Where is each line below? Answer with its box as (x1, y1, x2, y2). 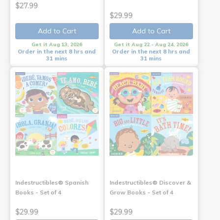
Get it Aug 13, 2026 (31, 41, 82, 48)
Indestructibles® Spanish (15, 178, 88, 186)
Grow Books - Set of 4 (109, 188, 173, 196)
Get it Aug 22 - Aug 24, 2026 (114, 41, 189, 48)
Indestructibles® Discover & (109, 178, 191, 186)
